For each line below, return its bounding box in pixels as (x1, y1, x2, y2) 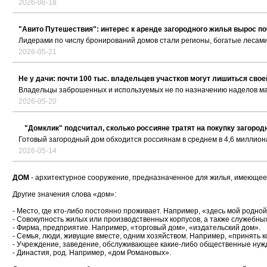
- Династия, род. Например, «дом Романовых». (13, 249, 171, 257)
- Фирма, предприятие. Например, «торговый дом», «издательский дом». (13, 223, 260, 232)
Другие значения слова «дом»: (13, 190, 116, 199)
